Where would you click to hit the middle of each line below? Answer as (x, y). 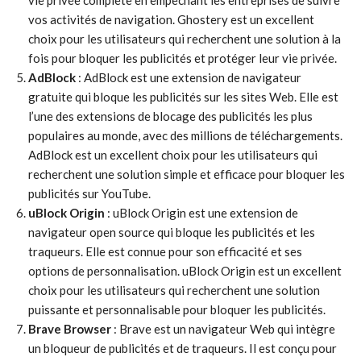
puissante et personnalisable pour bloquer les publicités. (177, 309)
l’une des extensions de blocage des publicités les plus (170, 116)
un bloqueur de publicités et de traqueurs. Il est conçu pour (183, 348)
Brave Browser (70, 329)
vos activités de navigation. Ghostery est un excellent (171, 19)
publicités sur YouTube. (89, 193)
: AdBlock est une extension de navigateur (189, 77)
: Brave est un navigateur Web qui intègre (223, 329)
